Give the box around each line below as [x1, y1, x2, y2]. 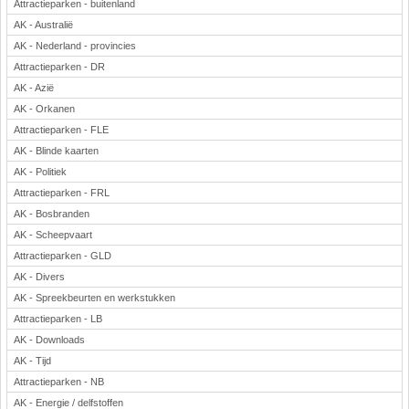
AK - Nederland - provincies [14, 40, 136, 51]
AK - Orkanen [14, 103, 75, 114]
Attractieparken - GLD [14, 250, 111, 261]
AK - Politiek [14, 166, 67, 177]
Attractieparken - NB [14, 376, 104, 387]
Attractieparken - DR [14, 61, 105, 72]
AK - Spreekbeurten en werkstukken [14, 292, 175, 303]
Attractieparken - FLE [14, 124, 109, 135]
